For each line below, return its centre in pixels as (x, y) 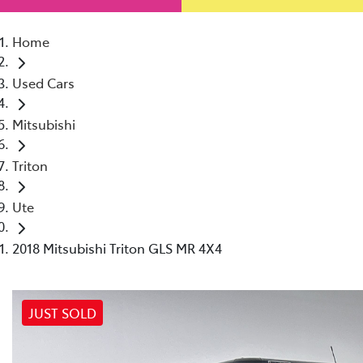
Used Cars (43, 82)
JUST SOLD (62, 312)
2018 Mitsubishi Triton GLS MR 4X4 (117, 248)
